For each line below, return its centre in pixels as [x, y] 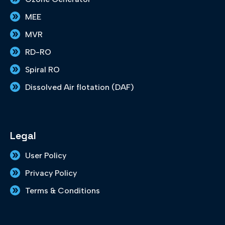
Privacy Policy [51, 173]
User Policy [46, 155]
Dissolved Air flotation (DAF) [80, 87]
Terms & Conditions [63, 190]
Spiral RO [42, 69]
